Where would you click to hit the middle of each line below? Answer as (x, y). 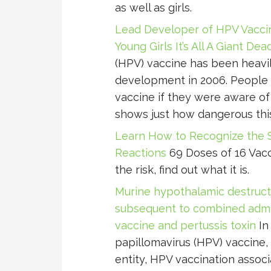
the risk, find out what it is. (182, 170)
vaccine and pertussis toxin (185, 226)
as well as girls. (153, 8)
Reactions (141, 153)
